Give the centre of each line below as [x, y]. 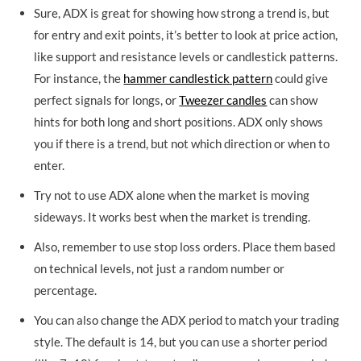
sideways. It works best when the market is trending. [172, 216]
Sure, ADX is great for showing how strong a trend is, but [182, 12]
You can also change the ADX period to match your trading [187, 320]
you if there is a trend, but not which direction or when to [182, 143]
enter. [50, 165]
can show [293, 100]
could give [301, 78]
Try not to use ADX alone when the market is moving [172, 195]
